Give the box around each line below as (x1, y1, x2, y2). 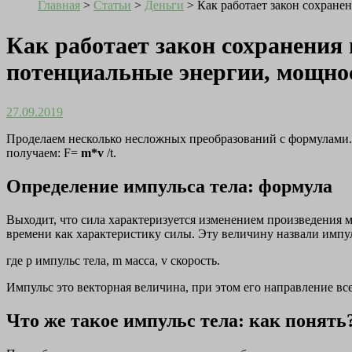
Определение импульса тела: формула (6, 175, 332, 196)
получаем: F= (6, 146, 81, 160)
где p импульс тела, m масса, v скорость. (6, 253, 220, 267)
